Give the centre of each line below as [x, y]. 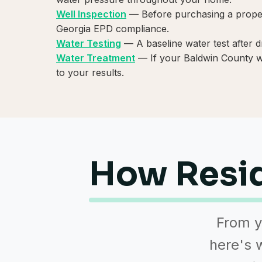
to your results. [90, 73]
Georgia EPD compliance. [113, 29]
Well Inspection [91, 14]
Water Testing [89, 44]
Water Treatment [96, 58]
